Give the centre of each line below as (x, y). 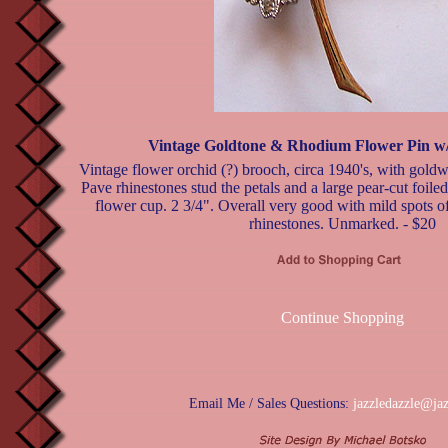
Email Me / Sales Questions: (271, 403)
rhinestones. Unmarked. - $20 (342, 223)
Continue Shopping (342, 317)
